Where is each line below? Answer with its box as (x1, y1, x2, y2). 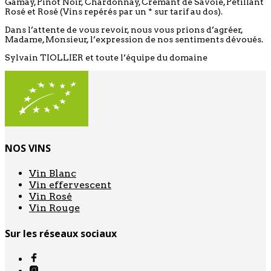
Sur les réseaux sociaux (5, 226, 117, 240)
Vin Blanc (29, 168, 76, 180)
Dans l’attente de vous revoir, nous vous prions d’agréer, (5, 24, 243, 34)
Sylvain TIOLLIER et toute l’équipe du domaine (5, 52, 207, 62)
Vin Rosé (29, 191, 72, 203)
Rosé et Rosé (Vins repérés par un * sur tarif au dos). (5, 6, 223, 16)
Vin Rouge (29, 202, 80, 214)
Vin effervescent (29, 179, 111, 191)
